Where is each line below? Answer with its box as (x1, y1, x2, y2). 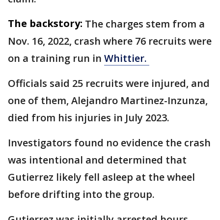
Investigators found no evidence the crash (8, 136, 211, 149)
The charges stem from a (85, 17, 205, 30)
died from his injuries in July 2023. (8, 111, 169, 124)
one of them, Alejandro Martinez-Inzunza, (8, 94, 208, 107)
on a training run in (8, 52, 104, 65)
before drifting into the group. (8, 188, 155, 201)
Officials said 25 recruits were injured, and (8, 77, 210, 90)
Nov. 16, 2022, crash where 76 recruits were (8, 34, 212, 48)
